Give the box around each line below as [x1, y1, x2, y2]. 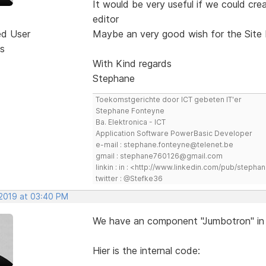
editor [92, 12, 119, 25]
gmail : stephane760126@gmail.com [95, 151, 223, 160]
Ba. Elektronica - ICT [95, 117, 166, 126]
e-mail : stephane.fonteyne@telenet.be [95, 140, 233, 149]
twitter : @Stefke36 [95, 173, 163, 183]
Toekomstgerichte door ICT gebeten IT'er [95, 94, 242, 104]
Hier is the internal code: [92, 244, 200, 256]
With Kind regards [92, 57, 172, 69]
